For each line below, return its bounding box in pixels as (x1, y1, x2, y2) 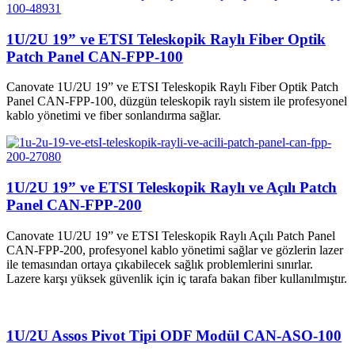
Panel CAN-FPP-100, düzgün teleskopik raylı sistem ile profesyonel (6, 94, 347, 109)
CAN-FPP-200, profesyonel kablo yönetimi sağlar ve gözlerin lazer (6, 242, 343, 257)
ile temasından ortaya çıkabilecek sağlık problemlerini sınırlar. (6, 257, 313, 271)
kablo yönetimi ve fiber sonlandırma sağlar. (6, 109, 221, 123)
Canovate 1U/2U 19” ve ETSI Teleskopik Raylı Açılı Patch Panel (6, 228, 335, 242)
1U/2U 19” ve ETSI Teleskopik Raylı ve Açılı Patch (6, 179, 337, 196)
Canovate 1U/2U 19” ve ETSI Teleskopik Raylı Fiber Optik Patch (6, 80, 338, 94)
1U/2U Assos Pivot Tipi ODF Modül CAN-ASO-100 (6, 327, 342, 345)
